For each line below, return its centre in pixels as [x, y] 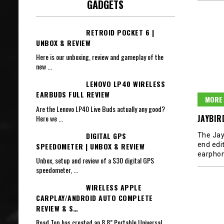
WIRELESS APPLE [114, 187]
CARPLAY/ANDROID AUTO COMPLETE [94, 198]
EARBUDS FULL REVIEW [73, 94]
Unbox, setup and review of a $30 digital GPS [95, 160]
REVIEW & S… [57, 208]
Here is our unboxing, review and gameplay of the [100, 57]
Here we [47, 118]
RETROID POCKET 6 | [120, 32]
